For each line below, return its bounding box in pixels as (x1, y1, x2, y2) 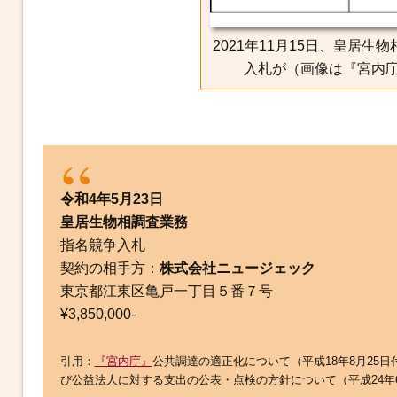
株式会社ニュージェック (159, 260, 315, 276)
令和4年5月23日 (59, 191, 163, 206)
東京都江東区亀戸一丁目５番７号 (59, 283, 273, 299)
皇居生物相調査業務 (59, 214, 188, 230)
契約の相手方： (59, 260, 160, 276)
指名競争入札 (59, 237, 145, 253)
